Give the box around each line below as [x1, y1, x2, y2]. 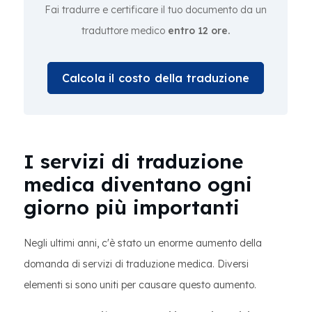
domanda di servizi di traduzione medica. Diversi [24, 258, 249, 270]
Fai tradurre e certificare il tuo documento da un [45, 3, 267, 16]
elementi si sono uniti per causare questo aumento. [24, 279, 256, 291]
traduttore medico [81, 24, 168, 37]
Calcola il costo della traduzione [61, 71, 250, 85]
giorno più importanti [24, 195, 240, 219]
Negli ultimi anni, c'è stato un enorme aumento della [24, 237, 262, 249]
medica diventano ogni [24, 172, 252, 196]
